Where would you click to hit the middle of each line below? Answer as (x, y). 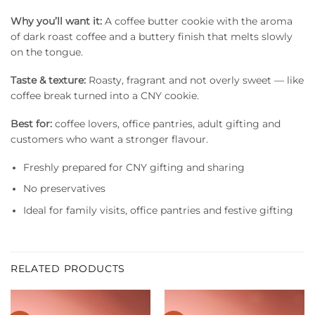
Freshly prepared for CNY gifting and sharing (134, 168)
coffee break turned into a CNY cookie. (105, 95)
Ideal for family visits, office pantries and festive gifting (159, 210)
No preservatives (65, 189)
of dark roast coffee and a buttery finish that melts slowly (152, 36)
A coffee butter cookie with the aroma (197, 21)
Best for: (31, 124)
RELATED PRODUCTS (68, 268)
